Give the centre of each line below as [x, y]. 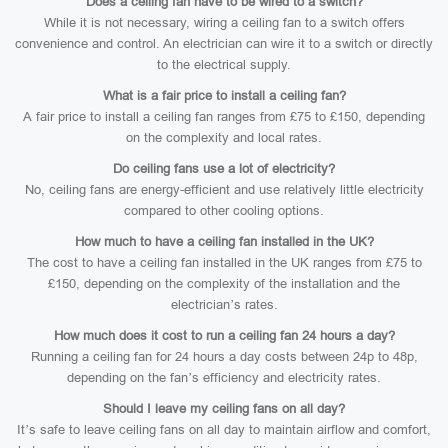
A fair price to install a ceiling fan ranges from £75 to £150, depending [224, 116]
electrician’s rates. [224, 304]
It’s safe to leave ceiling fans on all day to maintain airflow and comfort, [224, 429]
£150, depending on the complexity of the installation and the [224, 283]
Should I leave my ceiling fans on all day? [224, 408]
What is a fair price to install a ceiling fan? [224, 95]
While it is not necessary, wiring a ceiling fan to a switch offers [224, 22]
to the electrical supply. [224, 64]
